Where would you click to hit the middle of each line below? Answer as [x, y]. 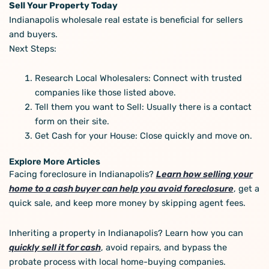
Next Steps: [32, 48]
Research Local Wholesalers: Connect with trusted [139, 78]
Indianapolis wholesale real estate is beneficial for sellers [125, 20]
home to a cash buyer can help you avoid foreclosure [121, 189]
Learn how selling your [204, 174]
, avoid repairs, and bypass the [164, 247]
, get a [246, 189]
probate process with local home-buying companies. [117, 261]
